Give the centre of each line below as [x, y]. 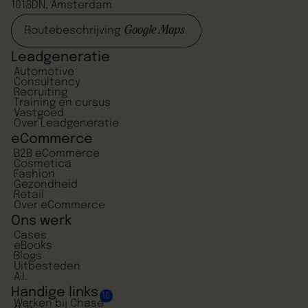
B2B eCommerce [56, 154]
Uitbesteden [47, 267]
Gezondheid [45, 185]
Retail [29, 196]
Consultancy [47, 83]
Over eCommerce [59, 206]
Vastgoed [38, 114]
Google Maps [154, 30]
